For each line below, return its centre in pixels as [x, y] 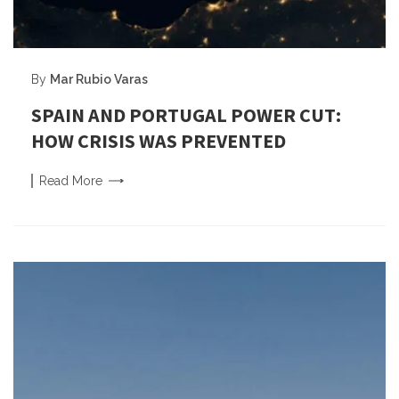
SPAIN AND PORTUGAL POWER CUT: [186, 115]
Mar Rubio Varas [99, 80]
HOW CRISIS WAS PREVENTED [159, 141]
